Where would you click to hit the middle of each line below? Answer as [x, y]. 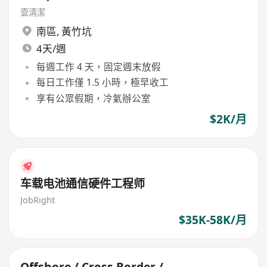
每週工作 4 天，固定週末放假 [98, 67]
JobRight [38, 200]
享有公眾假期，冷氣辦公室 [93, 98]
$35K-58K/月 [212, 220]
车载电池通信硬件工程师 [83, 184]
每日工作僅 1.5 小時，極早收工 [102, 83]
